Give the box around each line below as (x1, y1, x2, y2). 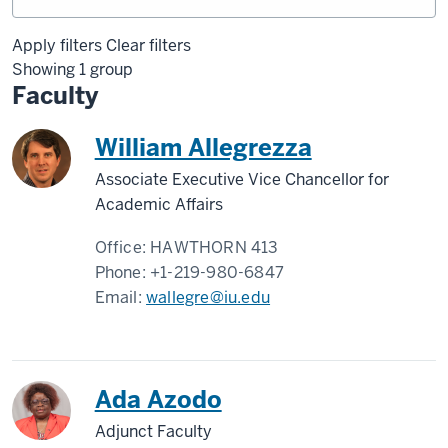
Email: (94, 287, 147, 308)
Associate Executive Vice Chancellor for (94, 169, 389, 190)
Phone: (94, 262, 151, 283)
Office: (94, 237, 151, 258)
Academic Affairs (94, 194, 223, 215)
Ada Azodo (94, 384, 222, 415)
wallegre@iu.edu (146, 287, 271, 308)
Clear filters (106, 35, 191, 56)
